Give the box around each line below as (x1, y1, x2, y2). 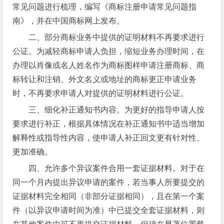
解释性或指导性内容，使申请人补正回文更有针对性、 (12, 133, 205, 142)
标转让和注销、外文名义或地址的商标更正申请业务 (12, 75, 197, 83)
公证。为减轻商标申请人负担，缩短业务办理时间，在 (12, 47, 205, 55)
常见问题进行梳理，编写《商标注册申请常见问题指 (12, 2, 197, 11)
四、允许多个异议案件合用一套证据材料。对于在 (28, 164, 205, 172)
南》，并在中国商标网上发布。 (12, 16, 125, 25)
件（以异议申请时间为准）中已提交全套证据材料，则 (12, 206, 205, 214)
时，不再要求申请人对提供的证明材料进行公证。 (12, 89, 189, 97)
